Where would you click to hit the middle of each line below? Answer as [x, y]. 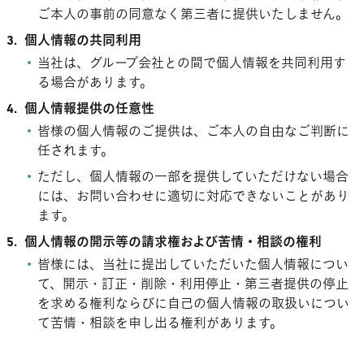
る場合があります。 [95, 84]
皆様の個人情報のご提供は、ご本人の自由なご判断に [194, 132]
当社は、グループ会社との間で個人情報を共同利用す [192, 64]
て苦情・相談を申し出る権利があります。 [160, 324]
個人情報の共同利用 [83, 41]
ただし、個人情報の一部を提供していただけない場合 [193, 178]
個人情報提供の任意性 [90, 110]
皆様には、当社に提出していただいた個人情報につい [193, 266]
